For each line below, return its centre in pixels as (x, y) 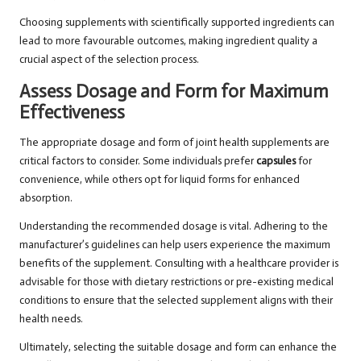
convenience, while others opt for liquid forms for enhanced (160, 180)
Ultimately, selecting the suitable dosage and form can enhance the (178, 347)
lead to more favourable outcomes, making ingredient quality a (168, 41)
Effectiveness (72, 113)
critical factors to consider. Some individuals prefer (138, 161)
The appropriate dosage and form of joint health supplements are (174, 143)
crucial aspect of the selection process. (109, 60)
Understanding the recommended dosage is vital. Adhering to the (174, 226)
